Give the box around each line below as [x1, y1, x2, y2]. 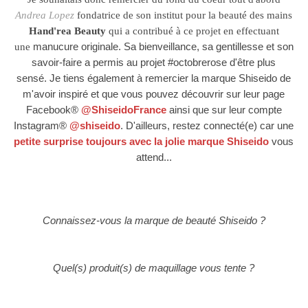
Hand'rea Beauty [28, 25, 106, 37]
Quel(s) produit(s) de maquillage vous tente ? [53, 262, 255, 274]
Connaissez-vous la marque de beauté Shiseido [42, 214, 260, 227]
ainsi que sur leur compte [166, 104, 282, 116]
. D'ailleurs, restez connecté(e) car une [120, 120, 294, 132]
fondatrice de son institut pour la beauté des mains [74, 10, 293, 21]
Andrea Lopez [15, 10, 75, 21]
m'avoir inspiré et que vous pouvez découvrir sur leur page [23, 88, 285, 100]
